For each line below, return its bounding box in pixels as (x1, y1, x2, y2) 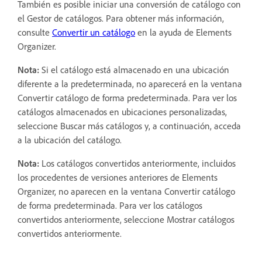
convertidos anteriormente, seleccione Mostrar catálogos (18, 213, 235, 225)
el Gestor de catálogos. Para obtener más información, (18, 12, 224, 24)
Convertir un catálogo (52, 26, 135, 38)
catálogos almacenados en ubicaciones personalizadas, (18, 105, 227, 118)
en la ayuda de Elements (135, 26, 232, 38)
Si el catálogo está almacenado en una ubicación (42, 63, 229, 75)
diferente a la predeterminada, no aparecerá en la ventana (18, 77, 242, 89)
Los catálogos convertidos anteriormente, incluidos (42, 157, 236, 169)
